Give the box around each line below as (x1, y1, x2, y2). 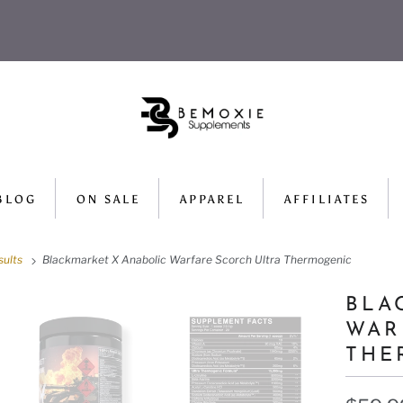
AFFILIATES (284, 193, 370, 207)
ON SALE (76, 193, 140, 207)
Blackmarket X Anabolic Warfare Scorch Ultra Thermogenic (40, 253, 352, 267)
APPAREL (180, 193, 245, 207)
